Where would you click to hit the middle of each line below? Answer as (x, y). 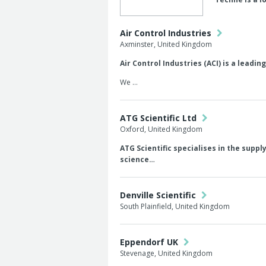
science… (137, 159)
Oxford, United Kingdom (161, 129)
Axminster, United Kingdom (166, 44)
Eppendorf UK (150, 242)
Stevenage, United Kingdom (166, 253)
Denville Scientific (159, 195)
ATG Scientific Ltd (159, 118)
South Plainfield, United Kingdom (175, 206)
